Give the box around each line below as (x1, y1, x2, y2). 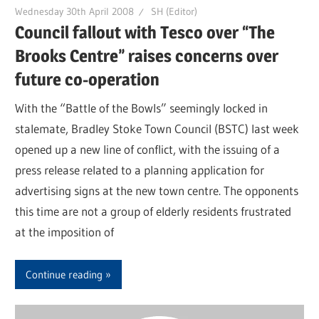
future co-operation (15, 69, 160, 90)
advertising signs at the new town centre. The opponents (15, 182, 299, 198)
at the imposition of (15, 224, 115, 239)
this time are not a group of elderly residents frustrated (15, 203, 292, 219)
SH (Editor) (151, 4, 198, 18)
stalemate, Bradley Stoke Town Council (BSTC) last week (15, 120, 300, 136)
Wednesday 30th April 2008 (15, 4, 135, 18)
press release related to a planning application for (15, 162, 265, 177)
